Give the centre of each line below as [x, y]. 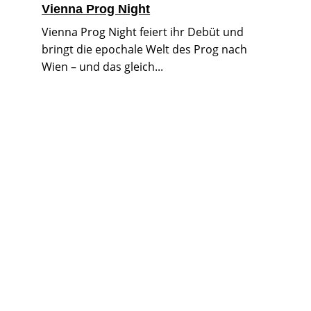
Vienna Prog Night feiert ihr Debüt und [143, 32]
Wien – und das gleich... [103, 66]
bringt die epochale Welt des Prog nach [145, 49]
